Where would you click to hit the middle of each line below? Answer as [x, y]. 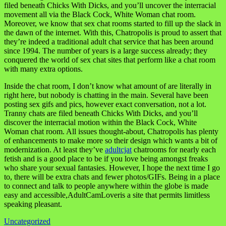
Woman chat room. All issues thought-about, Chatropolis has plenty [111, 132]
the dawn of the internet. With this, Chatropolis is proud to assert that [113, 33]
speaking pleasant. [33, 204]
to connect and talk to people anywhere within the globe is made [106, 186]
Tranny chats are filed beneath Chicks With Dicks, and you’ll [101, 114]
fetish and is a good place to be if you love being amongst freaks [106, 159]
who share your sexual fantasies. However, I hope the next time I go [112, 168]
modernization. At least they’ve [54, 150]
